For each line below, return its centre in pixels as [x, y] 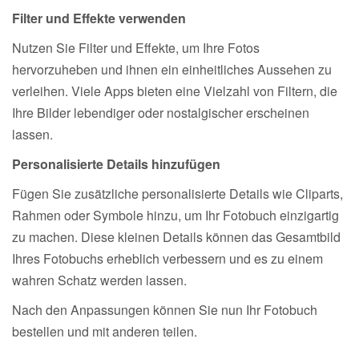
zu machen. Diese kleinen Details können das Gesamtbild [176, 236]
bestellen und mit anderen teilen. [105, 331]
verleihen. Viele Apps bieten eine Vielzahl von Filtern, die [175, 91]
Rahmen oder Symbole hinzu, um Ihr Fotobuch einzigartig [175, 215]
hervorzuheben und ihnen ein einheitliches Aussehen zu [172, 69]
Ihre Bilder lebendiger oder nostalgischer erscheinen [161, 112]
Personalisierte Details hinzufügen [116, 163]
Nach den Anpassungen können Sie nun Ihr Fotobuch [165, 309]
